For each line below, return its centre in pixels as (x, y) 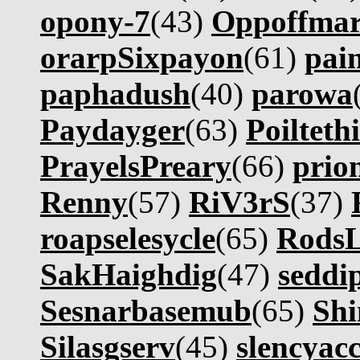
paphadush (115, 94)
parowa (302, 94)
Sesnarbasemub (146, 311)
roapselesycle (128, 238)
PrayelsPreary (136, 166)
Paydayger (112, 130)
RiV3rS (239, 202)
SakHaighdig (129, 274)
